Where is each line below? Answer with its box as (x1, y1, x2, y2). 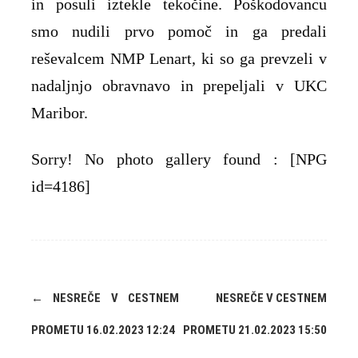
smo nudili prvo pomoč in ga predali (31, 22, 327, 40)
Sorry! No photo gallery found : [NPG (31, 150, 327, 168)
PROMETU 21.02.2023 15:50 (183, 323, 327, 337)
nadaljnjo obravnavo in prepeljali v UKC (31, 77, 327, 94)
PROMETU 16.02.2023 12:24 (31, 323, 175, 337)
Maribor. (31, 104, 88, 121)
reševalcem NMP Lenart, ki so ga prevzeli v (31, 50, 327, 67)
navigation (30, 308, 83, 321)
